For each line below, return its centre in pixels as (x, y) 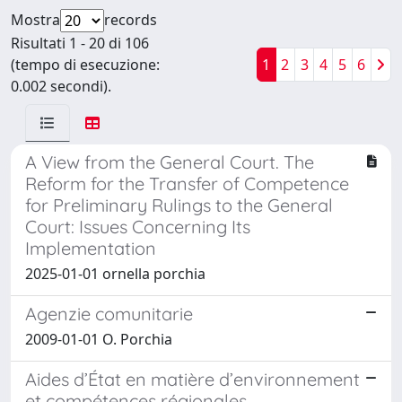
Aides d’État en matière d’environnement (192, 379)
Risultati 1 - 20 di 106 (80, 43)
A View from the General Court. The (170, 162)
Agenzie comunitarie (109, 313)
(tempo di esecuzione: (85, 64)
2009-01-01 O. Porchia (99, 339)
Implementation (91, 248)
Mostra (35, 19)
